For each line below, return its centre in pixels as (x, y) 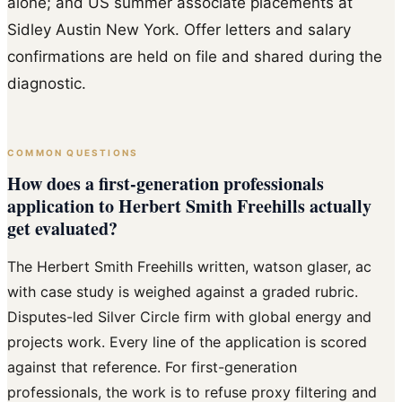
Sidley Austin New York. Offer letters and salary (179, 29)
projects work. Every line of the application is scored (187, 342)
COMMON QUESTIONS (73, 152)
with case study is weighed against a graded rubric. (183, 292)
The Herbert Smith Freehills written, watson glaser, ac (189, 267)
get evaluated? (62, 229)
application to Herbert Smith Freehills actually (189, 206)
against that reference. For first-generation (152, 367)
